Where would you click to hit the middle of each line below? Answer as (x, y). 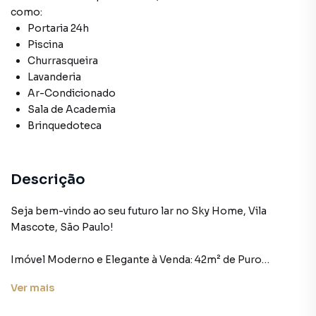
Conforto (35, 276)
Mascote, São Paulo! (62, 227)
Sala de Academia (72, 109)
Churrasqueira (63, 61)
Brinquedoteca (65, 126)
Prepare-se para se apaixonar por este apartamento (142, 308)
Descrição (48, 180)
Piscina (45, 44)
